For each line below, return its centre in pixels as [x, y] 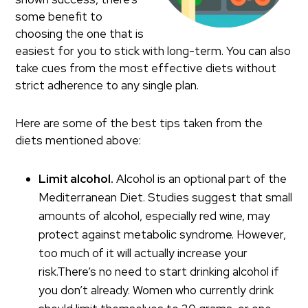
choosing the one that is [80, 34]
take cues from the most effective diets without [146, 68]
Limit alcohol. [76, 179]
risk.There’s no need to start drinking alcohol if [159, 272]
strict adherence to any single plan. [107, 85]
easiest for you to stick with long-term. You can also [153, 51]
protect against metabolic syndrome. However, [163, 234]
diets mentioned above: [78, 140]
